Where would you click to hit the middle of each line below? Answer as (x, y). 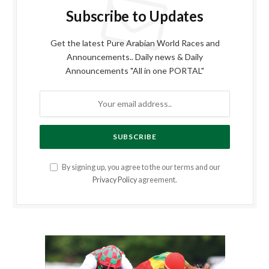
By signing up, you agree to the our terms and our (140, 167)
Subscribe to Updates (135, 16)
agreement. (157, 180)
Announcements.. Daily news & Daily (135, 56)
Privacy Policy (115, 180)
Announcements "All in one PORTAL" (135, 70)
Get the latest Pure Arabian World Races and (135, 43)
